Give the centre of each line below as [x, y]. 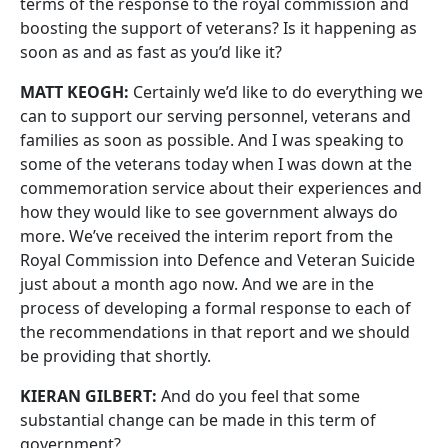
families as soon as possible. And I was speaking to [212, 140]
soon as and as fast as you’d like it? [151, 52]
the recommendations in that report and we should [215, 332]
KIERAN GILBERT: [88, 396]
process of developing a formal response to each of [215, 308]
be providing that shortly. [115, 356]
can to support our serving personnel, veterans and [215, 116]
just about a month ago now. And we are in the [197, 284]
